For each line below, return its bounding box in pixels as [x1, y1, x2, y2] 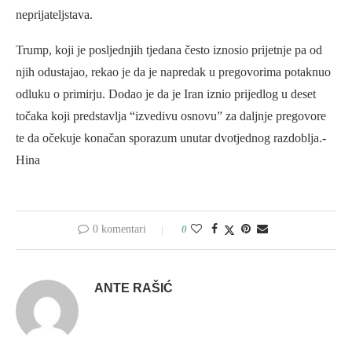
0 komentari [93, 223, 146, 236]
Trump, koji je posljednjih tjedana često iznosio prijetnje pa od [16, 43, 322, 57]
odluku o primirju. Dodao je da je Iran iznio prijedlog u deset [16, 87, 316, 101]
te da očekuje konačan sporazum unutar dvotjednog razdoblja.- [16, 131, 326, 145]
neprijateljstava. [16, 8, 93, 22]
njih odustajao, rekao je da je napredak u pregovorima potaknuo [16, 65, 331, 79]
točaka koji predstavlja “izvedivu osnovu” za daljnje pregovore [16, 109, 326, 123]
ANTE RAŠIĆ [94, 281, 173, 295]
